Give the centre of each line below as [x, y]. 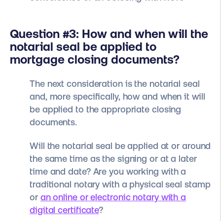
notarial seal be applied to [83, 47]
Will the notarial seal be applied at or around [120, 146]
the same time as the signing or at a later [113, 159]
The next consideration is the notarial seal [115, 83]
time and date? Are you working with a [108, 172]
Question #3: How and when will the [109, 34]
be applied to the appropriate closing [106, 109]
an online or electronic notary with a [113, 197]
